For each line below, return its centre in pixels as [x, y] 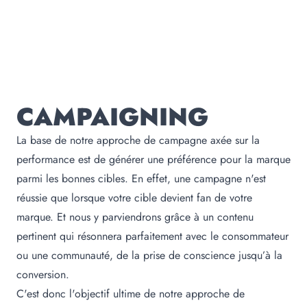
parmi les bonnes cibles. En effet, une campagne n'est [141, 179]
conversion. [43, 275]
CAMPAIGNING [112, 117]
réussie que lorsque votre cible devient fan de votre [134, 198]
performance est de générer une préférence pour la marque [153, 160]
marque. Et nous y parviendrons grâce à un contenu [135, 217]
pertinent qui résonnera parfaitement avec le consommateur [152, 236]
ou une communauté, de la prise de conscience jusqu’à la [149, 256]
